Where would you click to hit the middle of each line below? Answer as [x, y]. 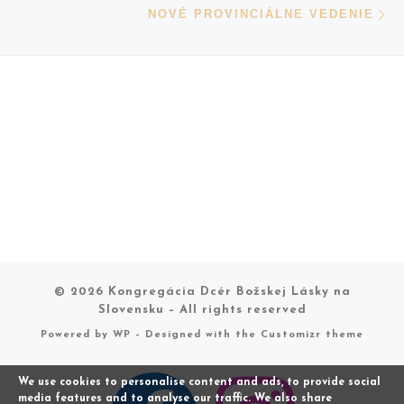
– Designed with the [196, 335]
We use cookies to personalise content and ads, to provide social [199, 382]
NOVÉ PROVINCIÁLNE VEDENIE [262, 14]
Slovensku [131, 310]
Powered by [77, 335]
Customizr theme [312, 335]
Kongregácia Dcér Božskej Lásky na [229, 292]
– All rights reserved [235, 310]
